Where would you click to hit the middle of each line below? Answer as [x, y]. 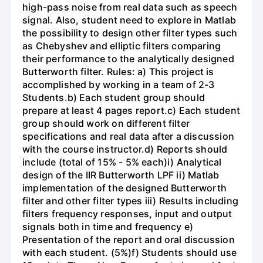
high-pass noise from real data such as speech [130, 7]
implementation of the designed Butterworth [124, 188]
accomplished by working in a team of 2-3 [119, 85]
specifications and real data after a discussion [128, 136]
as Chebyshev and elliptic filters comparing [122, 46]
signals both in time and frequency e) [108, 227]
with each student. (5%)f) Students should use [130, 253]
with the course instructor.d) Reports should [125, 149]
